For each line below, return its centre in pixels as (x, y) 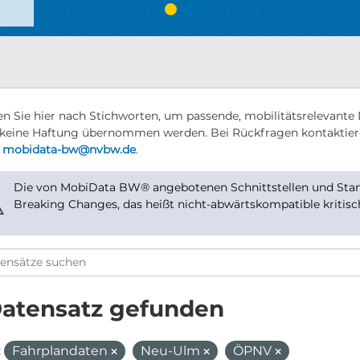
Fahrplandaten (61, 351)
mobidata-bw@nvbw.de (69, 149)
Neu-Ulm (172, 351)
